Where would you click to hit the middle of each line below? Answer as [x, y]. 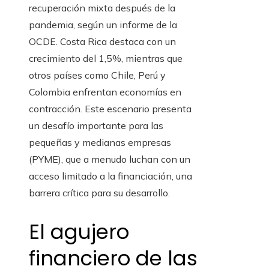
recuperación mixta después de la [102, 8]
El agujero [79, 231]
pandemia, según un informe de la [103, 25]
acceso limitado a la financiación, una [110, 176]
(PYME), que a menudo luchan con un [110, 159]
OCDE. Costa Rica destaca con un [102, 42]
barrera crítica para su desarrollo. [99, 193]
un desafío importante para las [96, 126]
